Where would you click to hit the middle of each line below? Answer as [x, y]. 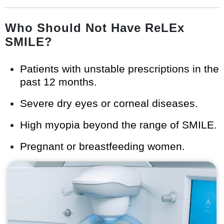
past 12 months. [58, 82]
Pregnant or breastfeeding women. [102, 146]
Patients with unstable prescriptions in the [119, 69]
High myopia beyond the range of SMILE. [118, 125]
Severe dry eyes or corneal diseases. [109, 103]
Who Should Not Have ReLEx [95, 28]
